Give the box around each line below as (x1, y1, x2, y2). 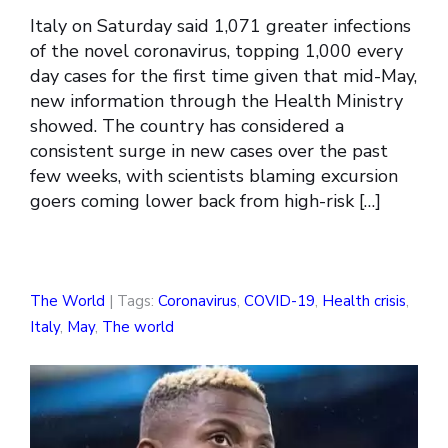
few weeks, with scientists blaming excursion (30, 163, 398, 188)
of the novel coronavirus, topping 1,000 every (30, 38, 403, 63)
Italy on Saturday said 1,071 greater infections (30, 13, 411, 38)
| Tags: (105, 290, 158, 311)
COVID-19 (244, 290, 315, 311)
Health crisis (322, 290, 406, 311)
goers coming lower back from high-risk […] (30, 188, 381, 213)
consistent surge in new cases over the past (30, 138, 388, 163)
